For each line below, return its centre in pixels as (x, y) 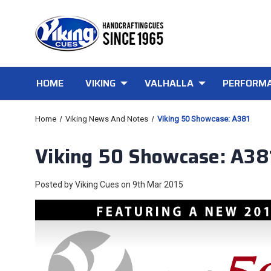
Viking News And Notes (106, 119)
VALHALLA (169, 83)
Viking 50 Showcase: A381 (203, 119)
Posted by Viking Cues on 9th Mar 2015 (109, 184)
